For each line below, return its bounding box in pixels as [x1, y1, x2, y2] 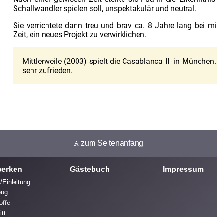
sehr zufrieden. [22, 65, 73, 75]
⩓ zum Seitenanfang [74, 139, 143, 148]
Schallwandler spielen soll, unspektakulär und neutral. [13, 4, 197, 14]
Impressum [163, 165, 204, 173]
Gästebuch [70, 165, 110, 173]
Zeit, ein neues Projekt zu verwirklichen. [13, 30, 147, 40]
